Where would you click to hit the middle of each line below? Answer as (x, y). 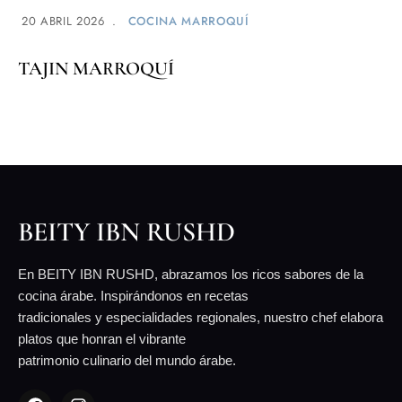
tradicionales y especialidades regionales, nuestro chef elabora (201, 317)
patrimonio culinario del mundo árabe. (127, 360)
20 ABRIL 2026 (63, 21)
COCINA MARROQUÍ (188, 21)
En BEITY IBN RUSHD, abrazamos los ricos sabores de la (191, 274)
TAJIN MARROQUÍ (96, 68)
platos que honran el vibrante (102, 338)
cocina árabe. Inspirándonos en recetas (133, 295)
